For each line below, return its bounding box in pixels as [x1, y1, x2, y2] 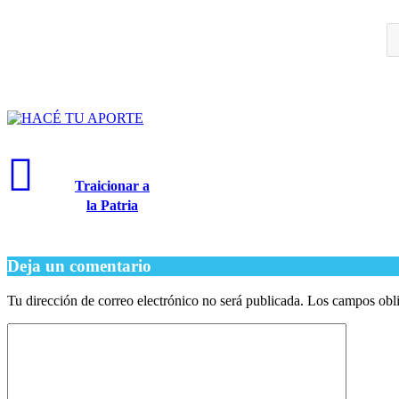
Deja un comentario [7, 256, 151, 276]
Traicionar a [75, 178, 150, 194]
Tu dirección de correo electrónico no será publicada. [7, 292, 304, 308]
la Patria [86, 198, 138, 214]
